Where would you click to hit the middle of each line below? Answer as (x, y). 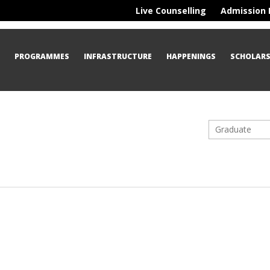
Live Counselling (171, 11)
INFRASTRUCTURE (118, 56)
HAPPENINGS (191, 56)
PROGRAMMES (42, 56)
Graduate (233, 129)
